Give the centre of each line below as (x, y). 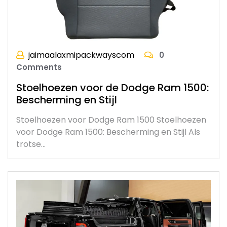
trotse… (31, 144)
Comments (39, 67)
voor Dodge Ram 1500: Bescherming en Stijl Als (108, 132)
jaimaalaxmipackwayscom (81, 55)
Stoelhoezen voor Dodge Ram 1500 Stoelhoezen (111, 120)
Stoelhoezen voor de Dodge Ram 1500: (112, 88)
